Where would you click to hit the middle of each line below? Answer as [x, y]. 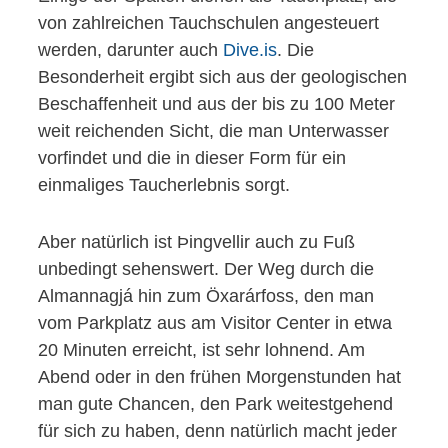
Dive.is [250, 50]
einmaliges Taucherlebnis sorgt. [164, 185]
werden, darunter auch [130, 50]
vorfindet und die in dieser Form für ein [192, 158]
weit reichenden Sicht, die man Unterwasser [213, 131]
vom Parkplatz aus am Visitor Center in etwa [215, 323]
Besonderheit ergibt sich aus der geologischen [222, 77]
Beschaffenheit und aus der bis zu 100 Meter [216, 104]
